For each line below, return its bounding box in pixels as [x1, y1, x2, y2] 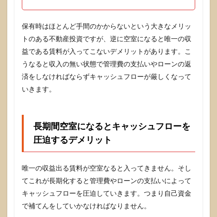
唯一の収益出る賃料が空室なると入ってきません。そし [22, 164, 191, 172]
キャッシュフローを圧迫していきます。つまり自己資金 [22, 189, 191, 197]
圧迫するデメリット [33, 135, 112, 145]
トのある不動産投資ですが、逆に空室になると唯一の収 [22, 35, 191, 43]
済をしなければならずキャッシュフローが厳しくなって [22, 73, 191, 80]
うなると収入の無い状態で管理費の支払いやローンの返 [22, 60, 191, 68]
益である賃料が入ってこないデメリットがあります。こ [22, 47, 191, 55]
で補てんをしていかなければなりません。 [22, 202, 151, 210]
